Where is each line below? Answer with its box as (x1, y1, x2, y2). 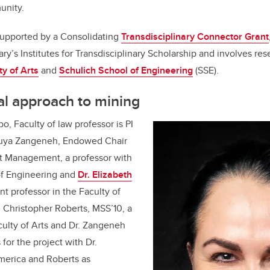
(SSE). (193, 63, 219, 78)
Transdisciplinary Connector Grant (121, 30, 269, 44)
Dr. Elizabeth (78, 168, 132, 182)
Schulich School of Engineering (59, 63, 193, 78)
